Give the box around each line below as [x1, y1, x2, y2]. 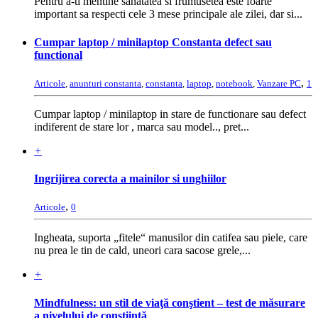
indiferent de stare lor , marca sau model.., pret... [34, 120, 249, 133]
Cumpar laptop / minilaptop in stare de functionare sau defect [34, 107, 306, 120]
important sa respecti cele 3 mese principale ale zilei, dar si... [34, 8, 302, 21]
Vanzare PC [257, 77, 301, 89]
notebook [216, 77, 253, 89]
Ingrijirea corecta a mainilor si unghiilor [34, 172, 226, 185]
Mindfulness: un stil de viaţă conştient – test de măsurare [34, 296, 305, 309]
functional [34, 48, 82, 61]
